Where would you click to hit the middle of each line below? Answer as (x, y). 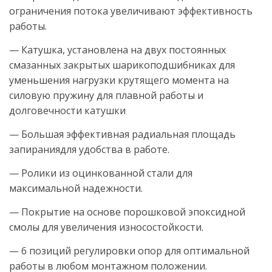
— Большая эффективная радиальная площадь (122, 134)
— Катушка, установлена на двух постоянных (117, 50)
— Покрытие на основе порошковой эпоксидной (127, 212)
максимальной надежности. (76, 189)
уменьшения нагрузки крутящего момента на (119, 80)
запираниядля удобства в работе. (89, 150)
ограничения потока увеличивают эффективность (131, 11)
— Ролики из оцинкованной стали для (101, 173)
